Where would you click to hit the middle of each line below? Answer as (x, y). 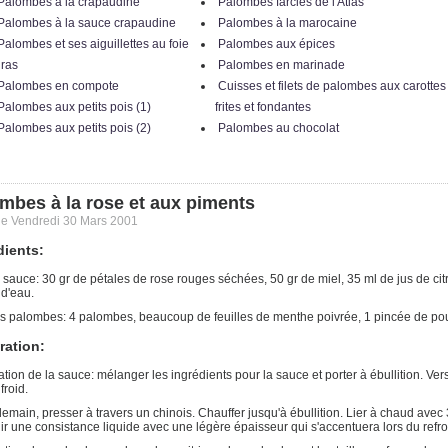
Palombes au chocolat (278, 128)
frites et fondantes (262, 107)
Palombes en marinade (281, 65)
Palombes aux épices (276, 44)
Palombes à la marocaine (287, 23)
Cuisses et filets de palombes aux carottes (331, 86)
